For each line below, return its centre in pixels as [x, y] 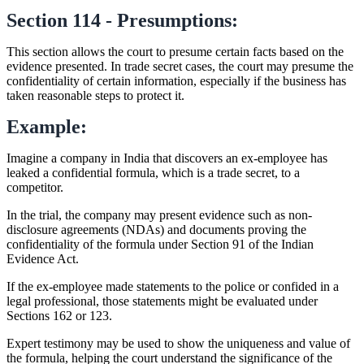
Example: [47, 126]
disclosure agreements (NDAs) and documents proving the [156, 229]
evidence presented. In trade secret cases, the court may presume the [180, 66]
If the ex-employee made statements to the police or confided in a [173, 286]
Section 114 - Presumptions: [122, 20]
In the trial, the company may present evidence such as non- [159, 214]
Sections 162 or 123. [59, 315]
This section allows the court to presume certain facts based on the [175, 51]
